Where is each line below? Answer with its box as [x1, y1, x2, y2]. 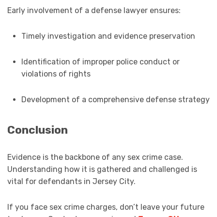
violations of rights [21, 69, 91, 79]
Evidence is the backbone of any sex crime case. [7, 152, 183, 162]
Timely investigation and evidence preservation [21, 31, 195, 41]
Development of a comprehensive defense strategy [21, 95, 210, 105]
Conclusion [7, 123, 68, 137]
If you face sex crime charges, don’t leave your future [7, 202, 204, 212]
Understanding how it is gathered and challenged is [7, 164, 197, 174]
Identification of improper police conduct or [21, 57, 180, 67]
